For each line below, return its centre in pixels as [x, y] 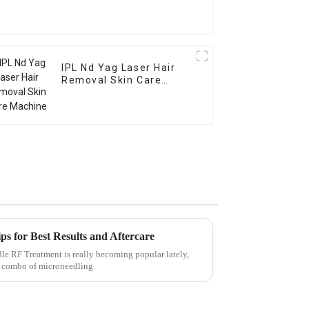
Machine [84, 93]
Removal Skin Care [112, 80]
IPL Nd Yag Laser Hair [119, 68]
